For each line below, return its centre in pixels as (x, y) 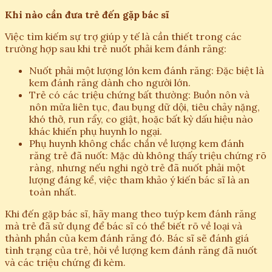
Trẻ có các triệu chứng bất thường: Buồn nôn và (139, 95)
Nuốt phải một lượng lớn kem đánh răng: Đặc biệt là (147, 71)
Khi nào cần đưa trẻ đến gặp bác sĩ (87, 15)
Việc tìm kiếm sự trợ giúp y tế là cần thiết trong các (123, 37)
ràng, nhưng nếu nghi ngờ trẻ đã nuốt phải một (137, 168)
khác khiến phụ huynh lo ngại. (96, 131)
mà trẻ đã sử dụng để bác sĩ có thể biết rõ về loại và (124, 226)
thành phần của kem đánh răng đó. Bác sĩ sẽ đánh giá (127, 238)
